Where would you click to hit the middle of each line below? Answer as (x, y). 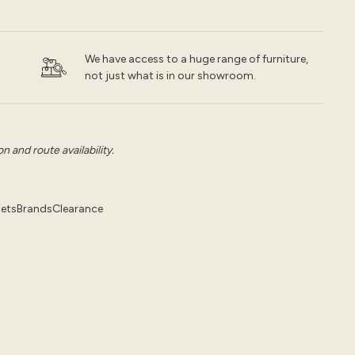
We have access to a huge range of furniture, (197, 59)
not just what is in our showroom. (171, 76)
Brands (34, 209)
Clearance (77, 209)
